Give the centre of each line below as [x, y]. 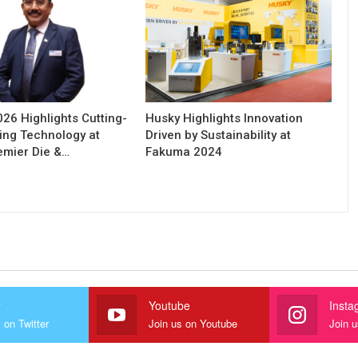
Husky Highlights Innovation [224, 119]
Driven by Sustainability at [218, 135]
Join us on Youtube [193, 324]
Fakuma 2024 [183, 152]
